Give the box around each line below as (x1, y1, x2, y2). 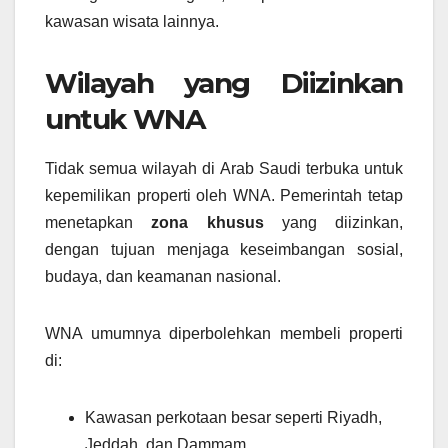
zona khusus (151, 214, 264, 232)
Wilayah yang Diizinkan (45, 66, 403, 101)
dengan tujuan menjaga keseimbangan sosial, (45, 241, 403, 259)
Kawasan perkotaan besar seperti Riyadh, (85, 409, 382, 427)
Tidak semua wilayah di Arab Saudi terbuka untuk (45, 160, 403, 178)
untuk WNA (45, 102, 205, 137)
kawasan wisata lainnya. (45, 13, 219, 31)
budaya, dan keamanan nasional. (45, 268, 281, 286)
